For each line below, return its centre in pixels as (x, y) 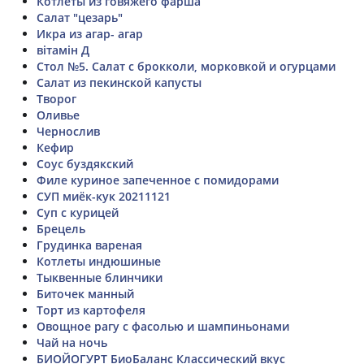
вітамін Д (63, 50)
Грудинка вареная (89, 245)
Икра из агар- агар (90, 33)
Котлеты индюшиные (99, 261)
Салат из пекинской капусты (119, 82)
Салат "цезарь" (80, 17)
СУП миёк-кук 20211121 (104, 196)
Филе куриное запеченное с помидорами (158, 180)
